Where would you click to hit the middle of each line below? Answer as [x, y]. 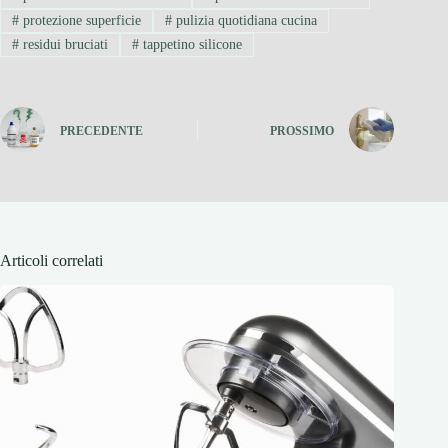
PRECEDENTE [101, 130]
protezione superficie [79, 20]
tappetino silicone [190, 45]
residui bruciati [63, 45]
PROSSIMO [302, 130]
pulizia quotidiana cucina [244, 20]
